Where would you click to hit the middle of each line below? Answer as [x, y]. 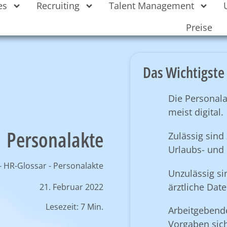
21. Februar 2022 [72, 187]
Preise [199, 27]
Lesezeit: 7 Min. [75, 207]
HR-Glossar [25, 165]
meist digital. [196, 112]
